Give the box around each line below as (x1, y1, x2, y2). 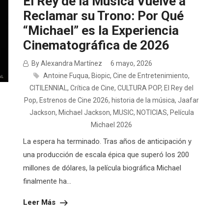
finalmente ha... (23, 177, 72, 186)
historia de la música (111, 96, 175, 105)
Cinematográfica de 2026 (23, 38, 170, 53)
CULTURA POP (117, 84, 162, 92)
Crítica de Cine (70, 84, 115, 92)
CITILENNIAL (29, 84, 68, 92)
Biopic (91, 72, 110, 80)
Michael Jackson (58, 109, 110, 117)
